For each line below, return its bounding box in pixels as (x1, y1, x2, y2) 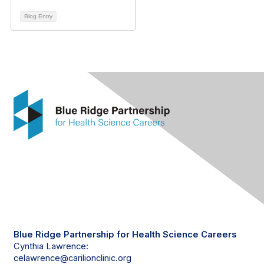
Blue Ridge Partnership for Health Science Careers (14, 229, 236, 240)
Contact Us (14, 202, 107, 223)
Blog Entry (24, 13, 52, 19)
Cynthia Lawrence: (14, 241, 91, 252)
